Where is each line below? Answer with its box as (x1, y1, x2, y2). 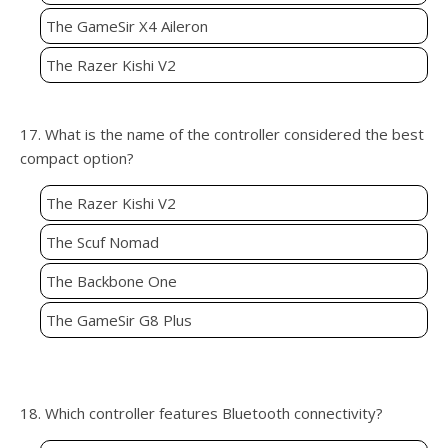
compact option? (20, 148, 134, 169)
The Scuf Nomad (46, 232, 159, 253)
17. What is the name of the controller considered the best (20, 124, 424, 145)
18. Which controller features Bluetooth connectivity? (20, 403, 383, 424)
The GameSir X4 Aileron (46, 16, 208, 37)
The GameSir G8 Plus (46, 310, 192, 331)
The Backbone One (46, 271, 177, 292)
